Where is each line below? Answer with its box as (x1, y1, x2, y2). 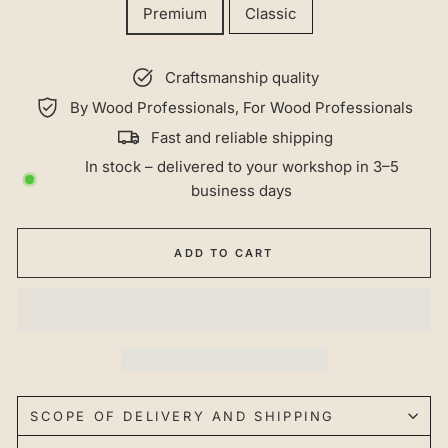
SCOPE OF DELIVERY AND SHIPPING (30, 408, 335, 425)
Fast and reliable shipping (150, 127, 333, 147)
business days (191, 181, 292, 201)
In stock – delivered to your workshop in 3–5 (84, 157, 399, 177)
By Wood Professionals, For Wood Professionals (70, 97, 413, 117)
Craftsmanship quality (164, 67, 319, 87)
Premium (143, 4, 207, 24)
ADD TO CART (174, 245, 274, 260)
